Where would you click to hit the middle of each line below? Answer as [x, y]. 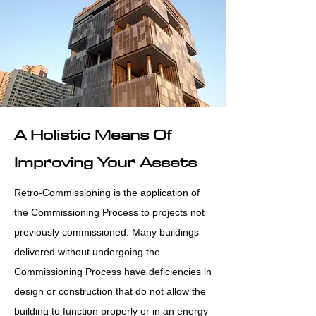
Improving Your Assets [105, 162]
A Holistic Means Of [93, 134]
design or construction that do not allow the [110, 291]
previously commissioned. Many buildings [107, 232]
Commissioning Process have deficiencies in [113, 272]
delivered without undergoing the [87, 252]
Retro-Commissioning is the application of [107, 193]
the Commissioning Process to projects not [109, 212]
